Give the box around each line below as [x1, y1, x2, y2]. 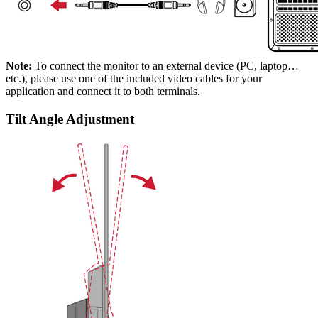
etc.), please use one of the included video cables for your [6, 72, 262, 84]
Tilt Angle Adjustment [6, 111, 134, 126]
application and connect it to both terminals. [6, 85, 200, 97]
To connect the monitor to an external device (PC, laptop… [32, 60, 299, 72]
